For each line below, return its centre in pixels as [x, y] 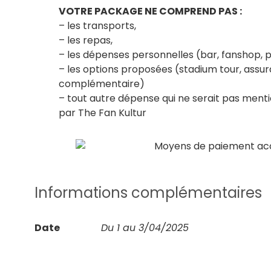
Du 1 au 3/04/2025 [145, 227]
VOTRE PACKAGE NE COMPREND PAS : [151, 11]
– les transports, [98, 26]
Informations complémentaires [149, 192]
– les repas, [86, 41]
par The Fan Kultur [103, 113]
